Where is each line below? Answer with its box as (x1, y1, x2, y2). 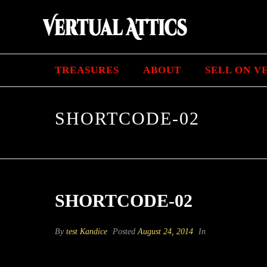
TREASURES (55, 64, 119, 76)
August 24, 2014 (138, 227, 193, 236)
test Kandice (66, 227, 107, 236)
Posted (110, 227, 138, 236)
